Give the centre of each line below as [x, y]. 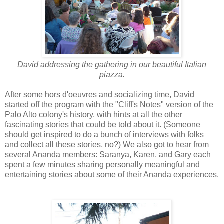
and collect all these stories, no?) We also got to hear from [107, 144]
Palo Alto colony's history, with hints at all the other [94, 114]
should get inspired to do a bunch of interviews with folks [104, 134]
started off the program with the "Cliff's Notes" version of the [109, 104]
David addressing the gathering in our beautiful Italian [112, 64]
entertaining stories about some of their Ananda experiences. [112, 174]
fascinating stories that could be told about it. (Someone [103, 124]
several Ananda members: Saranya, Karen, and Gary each [108, 154]
